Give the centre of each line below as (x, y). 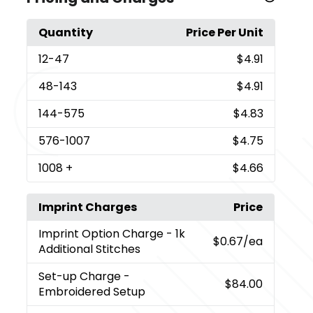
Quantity (66, 32)
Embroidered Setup (92, 291)
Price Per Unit (224, 32)
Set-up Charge (81, 276)
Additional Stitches (90, 249)
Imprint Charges (88, 207)
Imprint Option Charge (103, 233)
